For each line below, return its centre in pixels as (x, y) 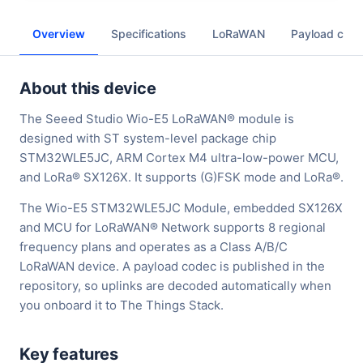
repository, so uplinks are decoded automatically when (175, 286)
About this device (88, 89)
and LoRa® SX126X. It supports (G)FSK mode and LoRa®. (181, 177)
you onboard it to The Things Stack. (122, 305)
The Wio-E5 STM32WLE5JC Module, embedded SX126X (181, 208)
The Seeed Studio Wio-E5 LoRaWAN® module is (157, 119)
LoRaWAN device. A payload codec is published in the (172, 267)
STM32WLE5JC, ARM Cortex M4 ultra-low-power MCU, (179, 158)
